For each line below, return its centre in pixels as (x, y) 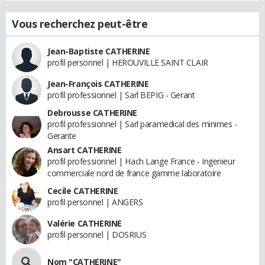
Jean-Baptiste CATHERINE (99, 51)
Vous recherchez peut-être (80, 24)
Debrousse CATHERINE (93, 113)
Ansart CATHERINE (85, 150)
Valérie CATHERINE (85, 224)
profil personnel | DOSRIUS (97, 235)
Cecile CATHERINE (83, 191)
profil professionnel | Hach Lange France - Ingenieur (141, 161)
